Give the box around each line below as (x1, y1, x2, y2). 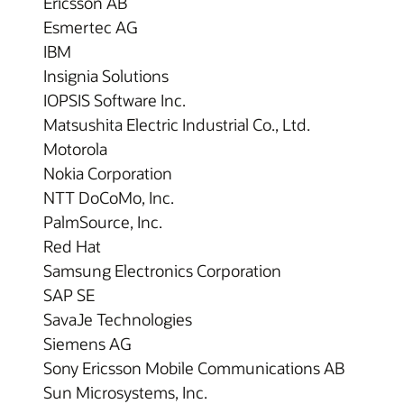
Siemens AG (43, 333, 131, 354)
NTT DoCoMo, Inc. (43, 187, 174, 208)
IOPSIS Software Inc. (43, 89, 186, 111)
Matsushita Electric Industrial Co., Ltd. (43, 114, 310, 135)
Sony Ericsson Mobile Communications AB (43, 357, 344, 379)
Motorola (43, 138, 107, 160)
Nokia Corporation (43, 162, 172, 184)
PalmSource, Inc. (43, 211, 162, 233)
